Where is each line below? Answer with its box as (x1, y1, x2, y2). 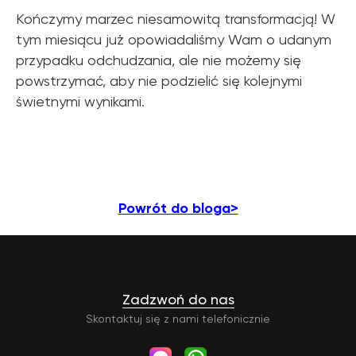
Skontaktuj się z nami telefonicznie (86, 312, 270, 326)
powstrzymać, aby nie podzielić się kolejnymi (16, 72, 302, 90)
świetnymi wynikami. (16, 93, 145, 110)
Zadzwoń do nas (122, 291, 234, 308)
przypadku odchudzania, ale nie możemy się (16, 52, 301, 69)
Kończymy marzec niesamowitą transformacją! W (16, 10, 335, 28)
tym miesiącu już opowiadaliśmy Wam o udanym (16, 31, 331, 48)
